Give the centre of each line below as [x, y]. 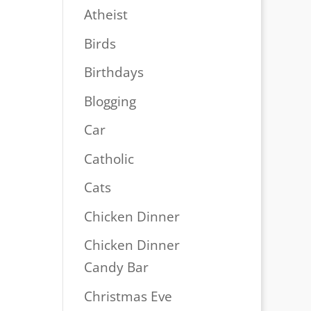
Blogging [110, 101]
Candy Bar [116, 268]
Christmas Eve [128, 296]
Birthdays [114, 73]
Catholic [109, 159]
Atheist [106, 15]
